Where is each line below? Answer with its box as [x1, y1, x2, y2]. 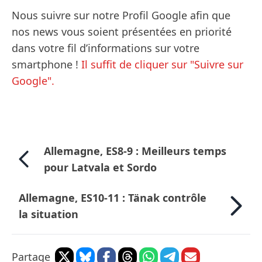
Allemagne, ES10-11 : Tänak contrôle [19, 191, 206, 205]
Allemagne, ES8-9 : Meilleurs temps [43, 144, 226, 158]
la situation [19, 207, 78, 222]
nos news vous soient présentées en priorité [12, 25, 232, 39]
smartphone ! [12, 57, 81, 72]
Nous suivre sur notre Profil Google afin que [12, 8, 230, 23]
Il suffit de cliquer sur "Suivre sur [81, 57, 243, 72]
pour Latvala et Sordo [43, 160, 157, 175]
